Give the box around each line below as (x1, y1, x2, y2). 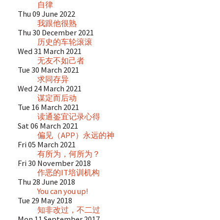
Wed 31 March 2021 (17, 46, 82, 56)
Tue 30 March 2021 (17, 64, 79, 75)
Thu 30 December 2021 (17, 27, 94, 37)
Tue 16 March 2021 (17, 102, 79, 112)
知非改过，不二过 (37, 204, 100, 215)
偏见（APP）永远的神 (37, 130, 114, 140)
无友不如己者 (37, 55, 84, 65)
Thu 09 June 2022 (17, 8, 75, 19)
